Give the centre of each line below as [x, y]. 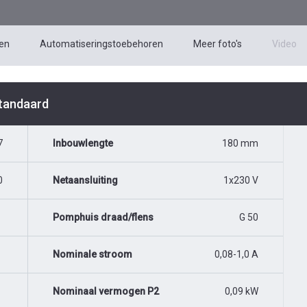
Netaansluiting [85, 181]
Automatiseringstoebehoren [101, 44]
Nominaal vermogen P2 [106, 292]
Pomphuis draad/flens [103, 218]
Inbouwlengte [83, 144]
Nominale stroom [93, 255]
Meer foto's [218, 44]
